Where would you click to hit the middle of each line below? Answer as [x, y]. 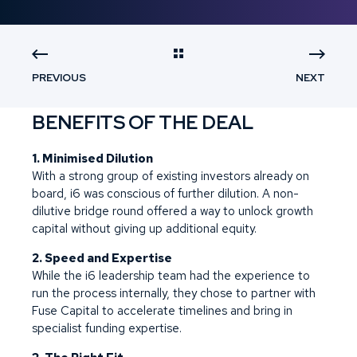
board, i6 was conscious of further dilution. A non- [165, 194]
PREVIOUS [59, 78]
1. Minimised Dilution [92, 159]
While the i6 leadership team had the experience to [171, 276]
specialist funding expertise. [107, 328]
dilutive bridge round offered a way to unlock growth [173, 211]
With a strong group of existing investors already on [171, 176]
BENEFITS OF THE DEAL [142, 122]
